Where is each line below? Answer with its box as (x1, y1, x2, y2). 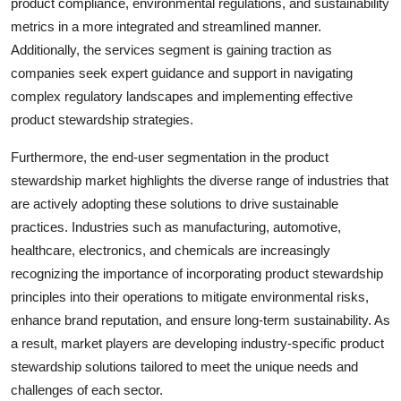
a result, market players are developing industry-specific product (11, 335, 384, 351)
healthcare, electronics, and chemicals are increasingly (11, 242, 330, 258)
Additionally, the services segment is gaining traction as (11, 41, 332, 57)
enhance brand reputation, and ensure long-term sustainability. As (11, 311, 390, 328)
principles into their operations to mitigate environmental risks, (11, 288, 369, 304)
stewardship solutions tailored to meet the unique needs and (11, 358, 358, 374)
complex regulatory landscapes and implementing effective (11, 88, 353, 104)
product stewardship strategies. (11, 111, 193, 127)
